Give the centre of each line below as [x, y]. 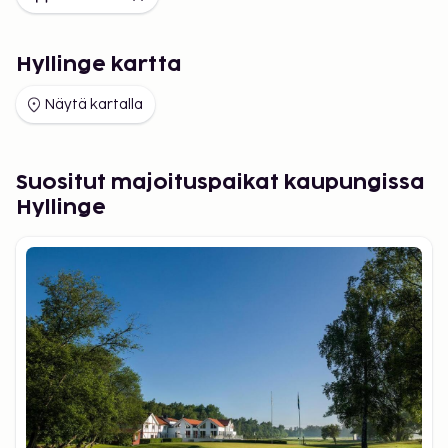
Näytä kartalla [93, 104]
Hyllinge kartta [99, 65]
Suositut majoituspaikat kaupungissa [220, 183]
